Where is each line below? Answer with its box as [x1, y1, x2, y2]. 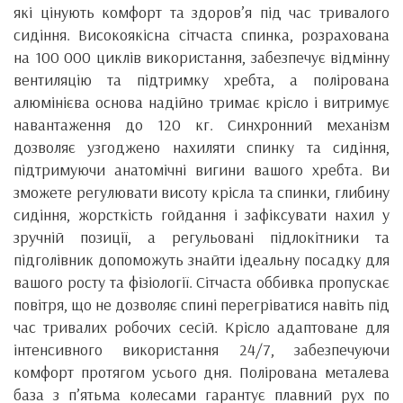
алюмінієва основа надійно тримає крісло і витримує [13, 92, 390, 113]
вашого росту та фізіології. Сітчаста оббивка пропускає [13, 272, 390, 293]
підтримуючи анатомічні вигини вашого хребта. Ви [13, 159, 390, 181]
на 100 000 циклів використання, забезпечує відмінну [13, 47, 390, 68]
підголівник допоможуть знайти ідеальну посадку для [13, 249, 390, 271]
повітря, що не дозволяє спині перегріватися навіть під [13, 294, 390, 316]
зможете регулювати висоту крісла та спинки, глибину [13, 182, 390, 203]
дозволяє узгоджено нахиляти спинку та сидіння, [13, 137, 390, 158]
